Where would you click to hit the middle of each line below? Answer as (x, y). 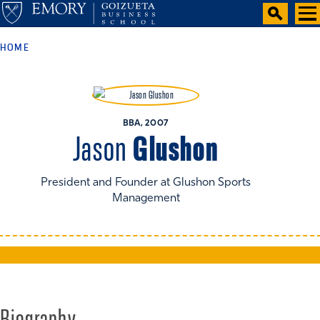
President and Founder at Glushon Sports (146, 183)
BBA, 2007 (146, 124)
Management (146, 199)
